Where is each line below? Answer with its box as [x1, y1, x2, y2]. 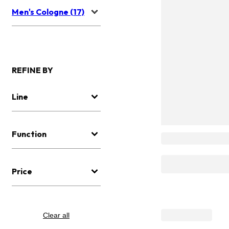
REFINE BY [12, 65, 53, 76]
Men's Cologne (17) [12, 7, 84, 17]
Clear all [43, 211, 70, 220]
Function [12, 129, 47, 140]
